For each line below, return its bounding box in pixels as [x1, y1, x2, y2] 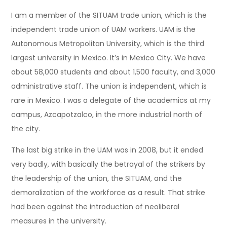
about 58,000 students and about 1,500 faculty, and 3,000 [11, 66, 216, 77]
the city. [11, 123, 41, 134]
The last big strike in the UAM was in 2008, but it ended [11, 144, 204, 155]
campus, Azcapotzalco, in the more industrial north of [11, 109, 203, 120]
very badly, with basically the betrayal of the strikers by [11, 159, 206, 169]
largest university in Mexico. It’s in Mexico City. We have [11, 52, 206, 63]
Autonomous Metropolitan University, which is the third [11, 38, 205, 49]
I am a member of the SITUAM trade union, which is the [11, 10, 207, 20]
